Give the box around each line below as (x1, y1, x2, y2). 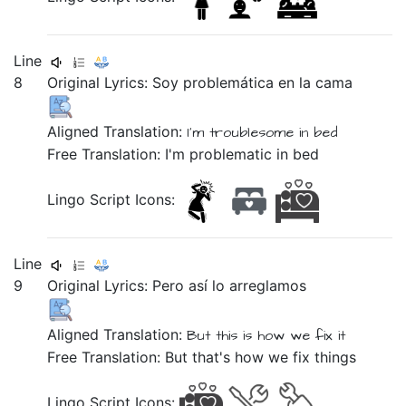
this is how (216, 325, 285, 345)
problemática (183, 73, 279, 92)
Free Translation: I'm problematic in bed (47, 145, 320, 163)
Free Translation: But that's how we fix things (47, 348, 357, 366)
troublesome (209, 122, 300, 142)
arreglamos (229, 276, 307, 295)
